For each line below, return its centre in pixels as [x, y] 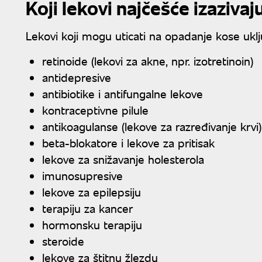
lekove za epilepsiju [92, 191]
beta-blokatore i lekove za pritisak [128, 142]
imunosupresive [82, 175]
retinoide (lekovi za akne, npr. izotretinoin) [148, 60]
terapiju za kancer [87, 208]
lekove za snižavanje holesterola [123, 158]
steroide [63, 240]
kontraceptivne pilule [95, 109]
